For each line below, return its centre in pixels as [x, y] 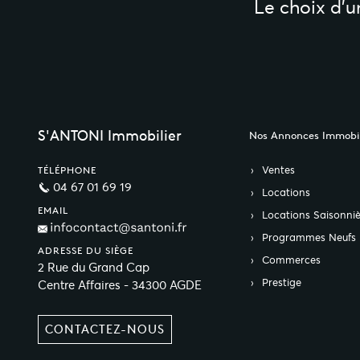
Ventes [278, 170]
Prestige [281, 282]
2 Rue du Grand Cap [94, 267]
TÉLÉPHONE [67, 170]
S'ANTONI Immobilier [110, 135]
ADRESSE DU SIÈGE [86, 250]
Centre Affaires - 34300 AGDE [120, 285]
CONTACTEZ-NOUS [105, 329]
